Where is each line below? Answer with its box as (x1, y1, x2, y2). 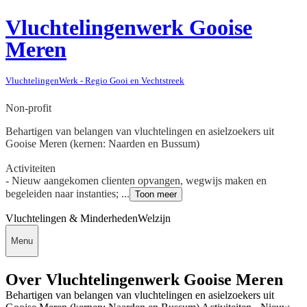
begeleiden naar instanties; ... (5, 187, 130, 199)
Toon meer (135, 188, 177, 199)
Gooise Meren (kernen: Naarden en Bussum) (5, 137, 199, 149)
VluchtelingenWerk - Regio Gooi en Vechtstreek (5, 75, 184, 86)
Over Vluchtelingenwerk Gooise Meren (5, 271, 283, 289)
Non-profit (5, 101, 51, 114)
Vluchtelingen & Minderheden (5, 212, 138, 224)
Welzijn (138, 212, 171, 224)
